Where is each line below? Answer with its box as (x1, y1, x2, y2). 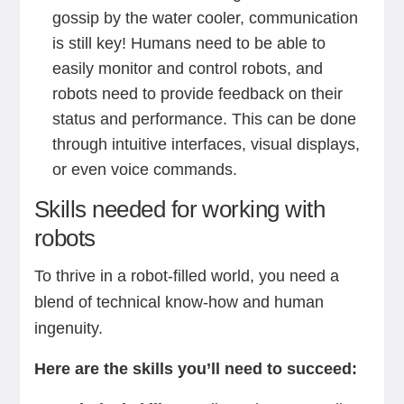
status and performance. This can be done (51, 110, 356, 128)
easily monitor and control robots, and (51, 60, 323, 78)
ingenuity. (33, 319, 107, 337)
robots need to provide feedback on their (51, 85, 343, 103)
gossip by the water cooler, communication (51, 9, 358, 27)
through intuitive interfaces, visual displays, (51, 135, 360, 153)
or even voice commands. (51, 161, 237, 179)
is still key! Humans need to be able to (51, 34, 326, 52)
